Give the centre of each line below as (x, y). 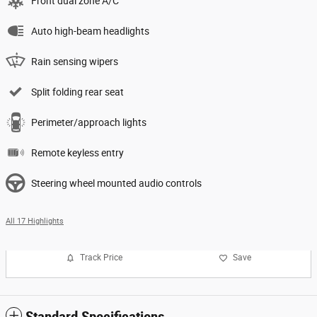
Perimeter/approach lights (89, 122)
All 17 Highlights (35, 221)
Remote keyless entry (77, 152)
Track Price (101, 258)
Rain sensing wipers (75, 61)
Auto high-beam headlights (90, 31)
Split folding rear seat (77, 92)
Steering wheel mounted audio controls (116, 183)
